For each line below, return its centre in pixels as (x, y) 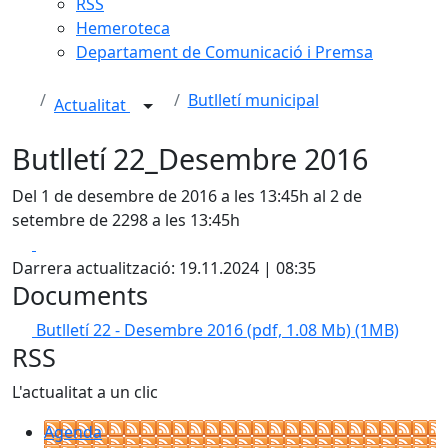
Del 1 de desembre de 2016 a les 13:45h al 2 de (187, 196)
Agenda (73, 432)
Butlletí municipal (253, 100)
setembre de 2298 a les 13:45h (126, 220)
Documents (80, 295)
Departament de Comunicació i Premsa (224, 52)
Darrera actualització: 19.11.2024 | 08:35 (164, 268)
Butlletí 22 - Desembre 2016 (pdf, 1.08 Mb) (195, 330)
